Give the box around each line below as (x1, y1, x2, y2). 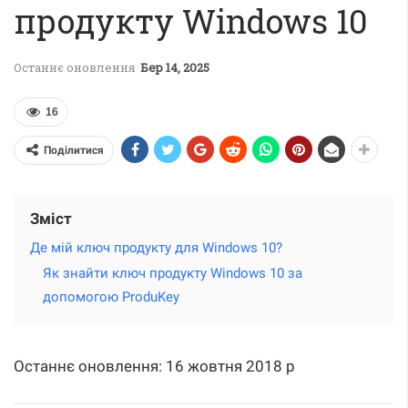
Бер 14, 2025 (140, 59, 209, 76)
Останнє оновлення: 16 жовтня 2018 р (14, 357, 295, 376)
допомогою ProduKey (43, 289, 179, 306)
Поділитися (44, 144, 104, 158)
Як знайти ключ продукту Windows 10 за (43, 265, 302, 282)
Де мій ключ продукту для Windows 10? (30, 240, 282, 257)
